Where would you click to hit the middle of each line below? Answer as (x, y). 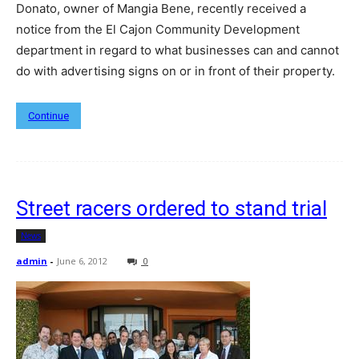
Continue (48, 116)
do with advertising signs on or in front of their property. (175, 71)
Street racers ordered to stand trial (171, 209)
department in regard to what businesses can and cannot (177, 50)
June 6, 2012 (82, 261)
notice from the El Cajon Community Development (158, 30)
